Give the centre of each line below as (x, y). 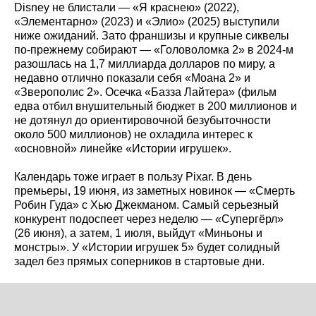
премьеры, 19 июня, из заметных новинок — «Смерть (154, 190)
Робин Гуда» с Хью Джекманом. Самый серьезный (146, 205)
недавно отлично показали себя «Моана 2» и (132, 78)
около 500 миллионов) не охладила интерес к (133, 134)
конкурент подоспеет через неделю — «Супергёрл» (149, 219)
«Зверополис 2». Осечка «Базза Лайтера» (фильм (145, 92)
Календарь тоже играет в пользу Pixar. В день (133, 176)
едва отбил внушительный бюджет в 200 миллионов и (156, 106)
